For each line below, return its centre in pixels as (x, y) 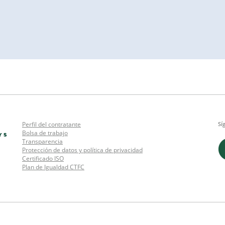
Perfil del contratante (51, 124)
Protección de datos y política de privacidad (82, 150)
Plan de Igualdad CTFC (53, 167)
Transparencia (42, 141)
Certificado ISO (43, 158)
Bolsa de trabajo (45, 133)
